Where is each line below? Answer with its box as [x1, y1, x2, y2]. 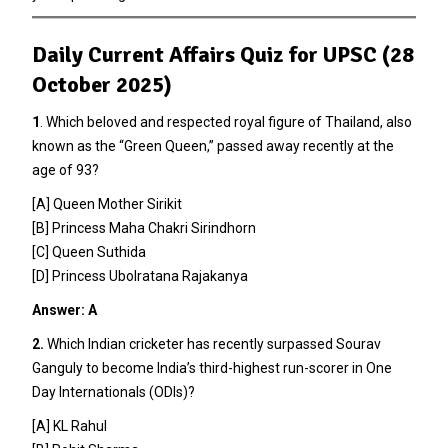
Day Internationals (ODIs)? [31, 383, 195, 400]
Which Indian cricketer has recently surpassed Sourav [43, 335, 381, 352]
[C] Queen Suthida [31, 243, 146, 260]
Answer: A [31, 301, 97, 318]
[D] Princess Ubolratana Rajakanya [31, 267, 248, 284]
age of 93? [31, 161, 99, 178]
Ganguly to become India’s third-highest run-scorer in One [31, 359, 392, 376]
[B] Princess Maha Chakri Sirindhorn [31, 219, 256, 236]
